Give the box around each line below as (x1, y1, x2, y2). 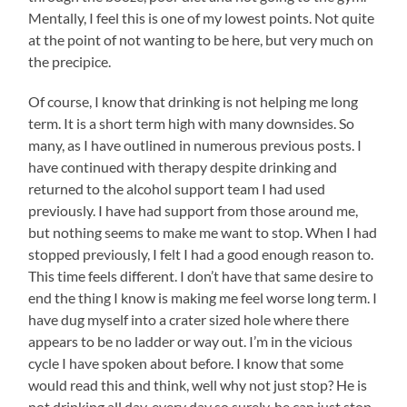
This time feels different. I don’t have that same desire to (28, 267, 374, 285)
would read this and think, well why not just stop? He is (28, 376, 368, 394)
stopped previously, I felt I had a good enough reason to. (28, 245, 374, 263)
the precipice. (28, 53, 112, 71)
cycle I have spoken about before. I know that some (28, 354, 344, 372)
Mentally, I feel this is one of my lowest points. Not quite (28, 9, 375, 27)
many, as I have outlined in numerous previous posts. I (28, 136, 362, 154)
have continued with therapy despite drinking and (28, 158, 338, 176)
